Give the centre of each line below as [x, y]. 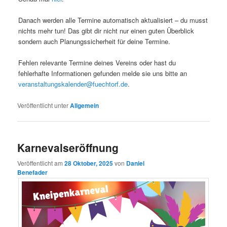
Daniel [136, 163]
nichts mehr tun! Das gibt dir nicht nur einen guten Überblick [106, 31]
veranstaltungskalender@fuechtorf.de [73, 84]
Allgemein [85, 106]
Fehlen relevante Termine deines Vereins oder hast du [97, 63]
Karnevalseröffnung [68, 147]
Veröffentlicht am [41, 163]
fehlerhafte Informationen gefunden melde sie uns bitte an [103, 73]
